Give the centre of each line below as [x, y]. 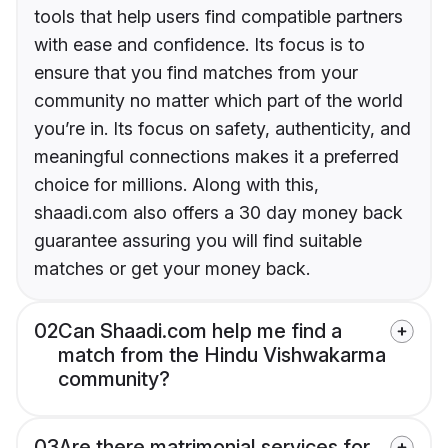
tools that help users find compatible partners [218, 17]
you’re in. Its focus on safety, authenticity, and [222, 129]
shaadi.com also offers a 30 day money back [218, 213]
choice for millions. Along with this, [176, 185]
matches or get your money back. [172, 269]
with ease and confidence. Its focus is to [199, 45]
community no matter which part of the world [218, 101]
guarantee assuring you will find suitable [198, 241]
